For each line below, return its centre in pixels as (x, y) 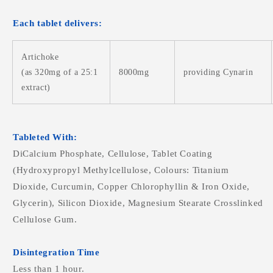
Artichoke (40, 57)
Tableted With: (45, 137)
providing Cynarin (218, 73)
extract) (36, 88)
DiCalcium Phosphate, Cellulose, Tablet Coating (113, 154)
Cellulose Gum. (45, 220)
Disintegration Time (56, 253)
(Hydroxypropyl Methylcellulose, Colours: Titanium (121, 170)
